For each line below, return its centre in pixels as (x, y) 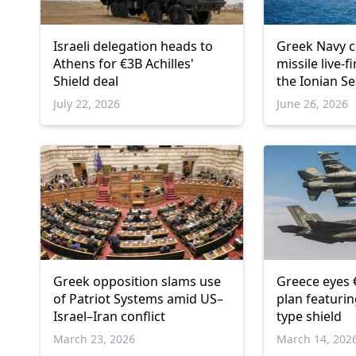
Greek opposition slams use (137, 281)
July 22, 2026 (87, 104)
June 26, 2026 (313, 104)
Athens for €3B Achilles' (124, 64)
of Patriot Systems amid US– (138, 298)
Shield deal (86, 81)
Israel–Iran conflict (109, 316)
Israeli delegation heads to (133, 46)
